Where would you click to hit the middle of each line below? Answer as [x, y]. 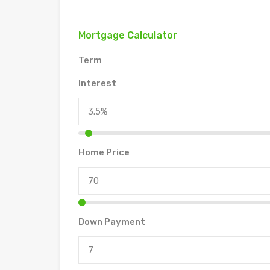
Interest [97, 83]
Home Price [104, 152]
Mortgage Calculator [128, 35]
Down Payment [112, 222]
